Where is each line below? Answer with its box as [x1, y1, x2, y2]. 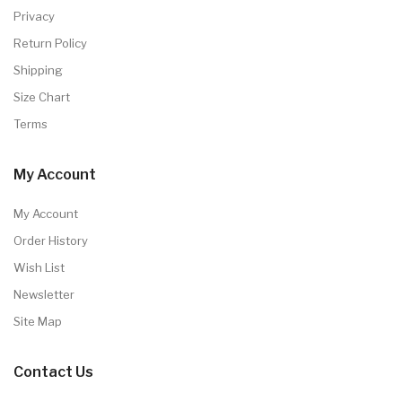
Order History [13, 233, 88, 249]
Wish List [13, 260, 65, 275]
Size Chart [13, 90, 70, 105]
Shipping [13, 63, 63, 78]
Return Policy [13, 36, 87, 51]
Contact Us [13, 363, 93, 381]
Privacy [13, 9, 55, 24]
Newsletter [13, 287, 74, 302]
